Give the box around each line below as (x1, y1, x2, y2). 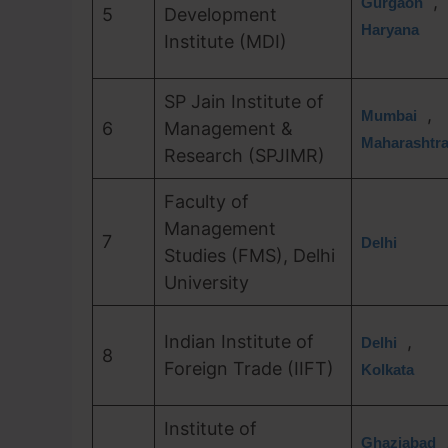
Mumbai (361, 107, 417, 124)
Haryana (361, 21, 419, 38)
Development (164, 4, 277, 25)
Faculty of (164, 191, 249, 212)
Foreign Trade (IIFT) (164, 358, 334, 379)
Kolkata (361, 361, 414, 378)
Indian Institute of (164, 331, 314, 352)
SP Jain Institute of (164, 91, 324, 112)
